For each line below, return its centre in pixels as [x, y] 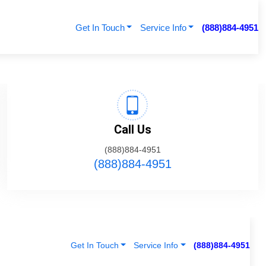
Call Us [132, 130]
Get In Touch [100, 28]
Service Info [163, 28]
